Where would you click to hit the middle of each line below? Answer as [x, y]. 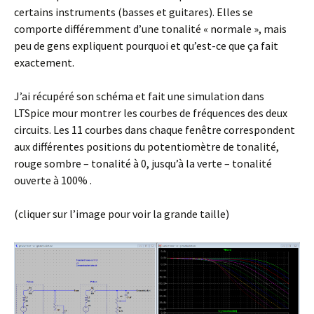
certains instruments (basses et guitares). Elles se [134, 12]
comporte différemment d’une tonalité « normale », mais [150, 29]
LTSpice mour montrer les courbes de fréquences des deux [151, 113]
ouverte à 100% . [53, 180]
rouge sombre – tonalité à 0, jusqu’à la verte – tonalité [143, 163]
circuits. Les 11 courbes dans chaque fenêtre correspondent [155, 130]
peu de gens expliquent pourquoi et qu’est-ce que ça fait [146, 46]
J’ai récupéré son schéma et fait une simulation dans [139, 96]
